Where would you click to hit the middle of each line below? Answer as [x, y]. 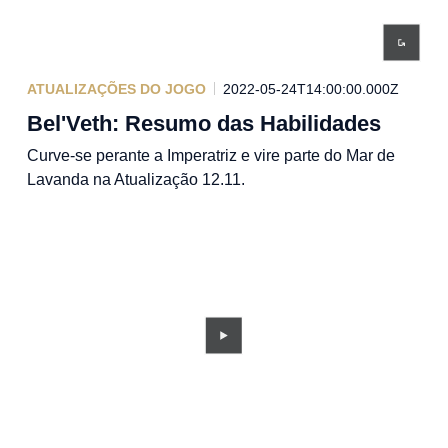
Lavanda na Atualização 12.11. [135, 179]
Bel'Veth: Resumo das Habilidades [203, 123]
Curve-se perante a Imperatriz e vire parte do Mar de [210, 155]
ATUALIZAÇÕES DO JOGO [116, 88]
